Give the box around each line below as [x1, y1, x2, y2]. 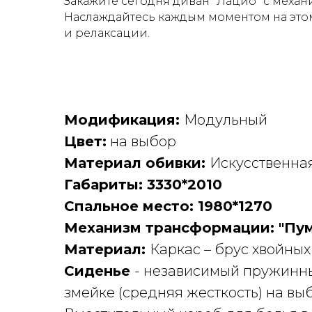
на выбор [107, 133, 176, 150]
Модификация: [64, 111, 184, 129]
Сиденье [64, 263, 134, 280]
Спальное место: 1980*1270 [64, 198, 272, 215]
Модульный [184, 111, 267, 129]
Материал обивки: [64, 155, 210, 172]
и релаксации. [64, 26, 150, 40]
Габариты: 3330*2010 [64, 176, 222, 194]
